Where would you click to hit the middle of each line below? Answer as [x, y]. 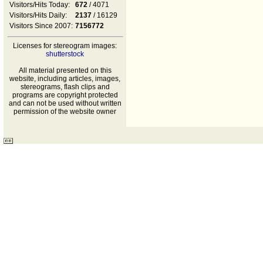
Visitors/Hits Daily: [38, 15]
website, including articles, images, [65, 79]
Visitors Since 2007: [41, 26]
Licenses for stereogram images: [65, 46]
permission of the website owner [65, 112]
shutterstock [65, 54]
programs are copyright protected [65, 95]
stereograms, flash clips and [65, 87]
